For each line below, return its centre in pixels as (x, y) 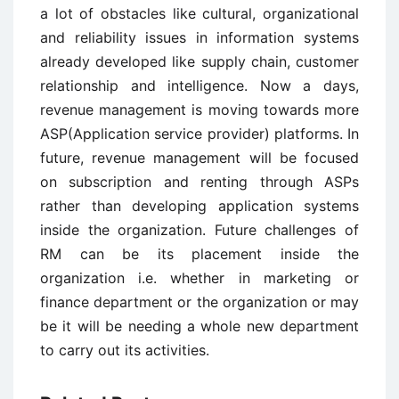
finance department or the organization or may (199, 301)
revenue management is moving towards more (199, 109)
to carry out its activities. (125, 350)
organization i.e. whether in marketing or (199, 277)
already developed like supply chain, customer (199, 61)
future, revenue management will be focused (199, 157)
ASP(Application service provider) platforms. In (199, 133)
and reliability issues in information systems (199, 37)
